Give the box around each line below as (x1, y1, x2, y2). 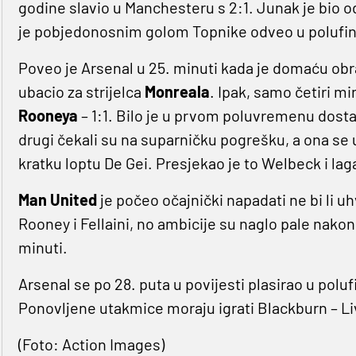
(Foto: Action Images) (17, 335, 164, 354)
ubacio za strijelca (17, 82, 145, 102)
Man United (17, 190, 100, 210)
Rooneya (17, 106, 78, 126)
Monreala (144, 82, 210, 102)
